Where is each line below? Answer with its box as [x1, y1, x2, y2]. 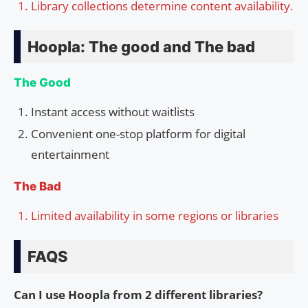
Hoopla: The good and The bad [27, 38, 255, 56]
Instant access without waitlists [31, 104, 195, 120]
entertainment [31, 146, 109, 163]
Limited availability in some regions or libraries [31, 208, 278, 224]
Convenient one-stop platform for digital [31, 126, 245, 142]
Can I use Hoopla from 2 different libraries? [14, 287, 263, 303]
